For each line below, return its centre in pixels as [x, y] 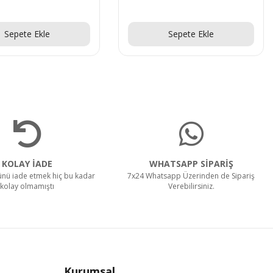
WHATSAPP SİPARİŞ [191, 163]
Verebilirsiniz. [191, 186]
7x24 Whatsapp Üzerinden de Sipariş [191, 175]
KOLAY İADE [27, 163]
